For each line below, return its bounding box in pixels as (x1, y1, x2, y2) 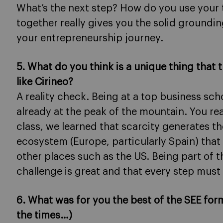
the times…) (16, 211, 72, 221)
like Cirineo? (16, 77, 73, 88)
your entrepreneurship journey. (16, 33, 163, 44)
